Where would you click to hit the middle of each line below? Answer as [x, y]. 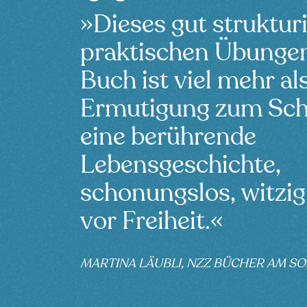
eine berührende [168, 138]
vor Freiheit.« [151, 222]
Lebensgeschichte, [180, 166]
